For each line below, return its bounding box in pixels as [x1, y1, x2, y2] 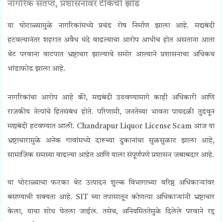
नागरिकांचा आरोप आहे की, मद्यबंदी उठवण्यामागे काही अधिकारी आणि [7, 94, 215, 102]
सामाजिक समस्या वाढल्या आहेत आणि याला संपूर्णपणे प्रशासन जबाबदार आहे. [7, 152, 214, 160]
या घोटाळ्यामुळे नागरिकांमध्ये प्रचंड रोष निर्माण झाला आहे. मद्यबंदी [7, 22, 215, 30]
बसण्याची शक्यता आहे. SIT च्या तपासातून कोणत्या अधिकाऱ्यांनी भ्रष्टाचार [7, 194, 215, 202]
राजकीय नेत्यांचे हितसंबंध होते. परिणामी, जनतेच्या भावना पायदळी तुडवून [7, 109, 215, 116]
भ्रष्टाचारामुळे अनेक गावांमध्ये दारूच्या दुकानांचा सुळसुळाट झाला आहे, [7, 137, 215, 145]
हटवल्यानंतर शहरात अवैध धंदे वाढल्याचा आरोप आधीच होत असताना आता [7, 37, 215, 45]
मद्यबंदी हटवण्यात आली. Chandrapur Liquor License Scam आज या [7, 123, 215, 131]
